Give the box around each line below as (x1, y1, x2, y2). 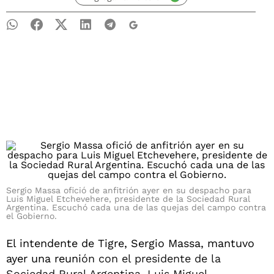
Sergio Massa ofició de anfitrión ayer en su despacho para (6, 185, 251, 195)
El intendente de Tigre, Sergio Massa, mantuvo (6, 237, 254, 250)
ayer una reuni (6, 252, 81, 265)
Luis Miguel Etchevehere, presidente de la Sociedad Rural (6, 194, 250, 204)
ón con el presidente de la (81, 252, 221, 265)
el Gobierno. (6, 211, 57, 221)
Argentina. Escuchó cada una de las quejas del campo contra (6, 202, 266, 212)
